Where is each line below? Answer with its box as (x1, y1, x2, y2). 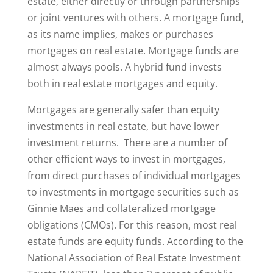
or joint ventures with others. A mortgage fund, (27, 11, 244, 24)
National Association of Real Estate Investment (27, 251, 241, 264)
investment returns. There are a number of (27, 136, 227, 149)
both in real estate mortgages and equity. (27, 77, 218, 90)
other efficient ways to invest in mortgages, (27, 152, 225, 166)
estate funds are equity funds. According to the (27, 235, 243, 248)
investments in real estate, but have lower (27, 119, 219, 133)
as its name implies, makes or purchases (27, 27, 213, 41)
